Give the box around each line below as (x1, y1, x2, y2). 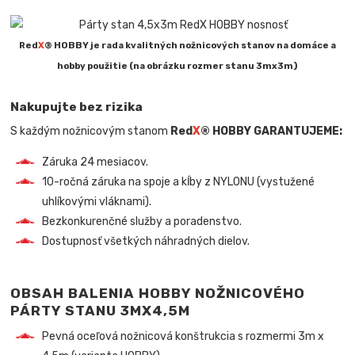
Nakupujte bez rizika (10, 98, 143, 114)
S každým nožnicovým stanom (10, 124, 171, 139)
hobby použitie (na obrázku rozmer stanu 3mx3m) (57, 60, 298, 71)
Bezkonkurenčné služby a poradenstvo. (42, 215, 242, 229)
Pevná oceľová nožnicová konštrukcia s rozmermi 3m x (42, 330, 325, 344)
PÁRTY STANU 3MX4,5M (10, 303, 191, 319)
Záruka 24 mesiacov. (42, 155, 149, 170)
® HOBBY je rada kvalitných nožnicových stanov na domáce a (44, 40, 336, 51)
